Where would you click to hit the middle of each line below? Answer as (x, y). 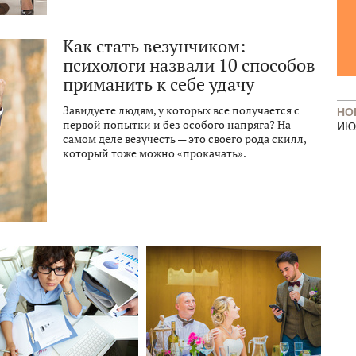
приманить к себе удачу (159, 84)
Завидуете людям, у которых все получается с (181, 110)
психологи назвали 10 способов (189, 65)
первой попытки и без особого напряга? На (177, 125)
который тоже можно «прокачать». (155, 153)
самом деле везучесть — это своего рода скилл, (184, 139)
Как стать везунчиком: (154, 46)
